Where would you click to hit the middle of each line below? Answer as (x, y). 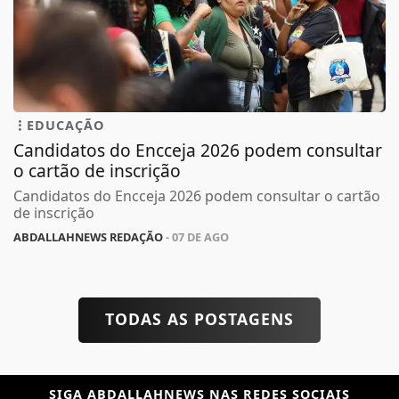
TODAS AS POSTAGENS (199, 318)
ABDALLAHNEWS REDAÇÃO (88, 236)
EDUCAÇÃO (65, 124)
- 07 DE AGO (196, 236)
